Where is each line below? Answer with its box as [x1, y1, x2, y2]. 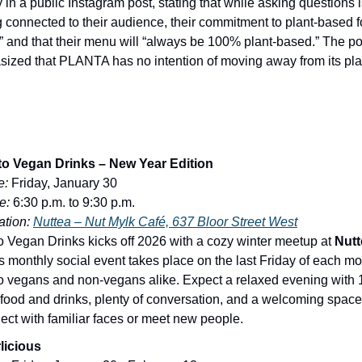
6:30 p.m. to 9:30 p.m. [10, 195, 135, 209]
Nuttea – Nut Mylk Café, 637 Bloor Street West [33, 214, 297, 229]
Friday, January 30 [8, 175, 117, 190]
